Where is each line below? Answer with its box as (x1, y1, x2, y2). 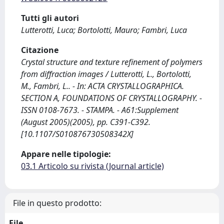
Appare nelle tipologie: (21, 148, 111, 159)
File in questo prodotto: (13, 197, 101, 208)
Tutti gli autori (21, 12, 79, 23)
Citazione (21, 44, 58, 55)
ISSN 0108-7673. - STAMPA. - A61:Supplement (21, 104, 178, 115)
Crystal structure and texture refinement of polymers (21, 56, 202, 67)
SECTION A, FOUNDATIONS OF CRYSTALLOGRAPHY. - (21, 92, 202, 103)
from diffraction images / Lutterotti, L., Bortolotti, (21, 68, 191, 79)
